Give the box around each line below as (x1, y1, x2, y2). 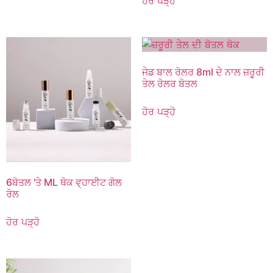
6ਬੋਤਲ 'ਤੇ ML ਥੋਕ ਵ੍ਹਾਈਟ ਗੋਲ (6, 176, 122, 189)
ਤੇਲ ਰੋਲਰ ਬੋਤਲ (141, 77, 197, 90)
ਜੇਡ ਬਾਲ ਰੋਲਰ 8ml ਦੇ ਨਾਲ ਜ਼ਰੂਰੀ (141, 65, 264, 78)
